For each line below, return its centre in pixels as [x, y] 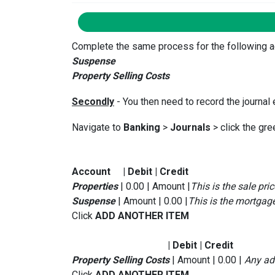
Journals [190, 127]
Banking [142, 127]
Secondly [93, 101]
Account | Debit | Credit [130, 171]
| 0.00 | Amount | [154, 186]
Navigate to [98, 127]
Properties [95, 186]
